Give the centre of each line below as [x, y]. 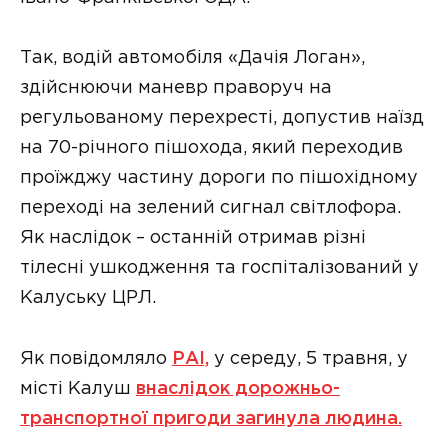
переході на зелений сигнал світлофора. [210, 208]
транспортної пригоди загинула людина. [211, 418]
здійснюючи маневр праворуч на [176, 88]
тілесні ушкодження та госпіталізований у [219, 268]
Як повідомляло [96, 358]
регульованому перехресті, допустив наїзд [222, 118]
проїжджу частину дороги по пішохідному [219, 178]
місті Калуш [78, 388]
